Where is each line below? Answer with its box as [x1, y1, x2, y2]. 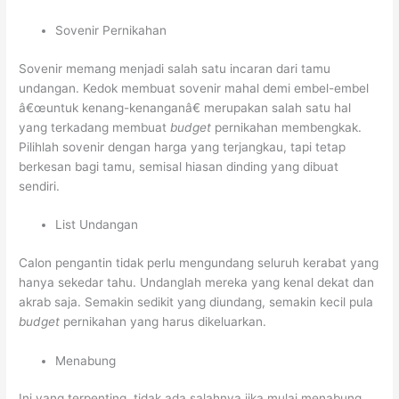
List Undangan [55, 217, 139, 232]
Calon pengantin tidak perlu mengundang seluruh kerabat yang [19, 255, 379, 270]
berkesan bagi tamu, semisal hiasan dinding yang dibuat [19, 159, 339, 174]
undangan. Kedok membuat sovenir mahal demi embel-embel [19, 80, 370, 95]
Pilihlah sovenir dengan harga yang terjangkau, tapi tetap [19, 139, 346, 154]
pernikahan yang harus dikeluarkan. [63, 313, 267, 329]
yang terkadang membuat [19, 119, 171, 134]
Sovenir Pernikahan [55, 23, 167, 38]
